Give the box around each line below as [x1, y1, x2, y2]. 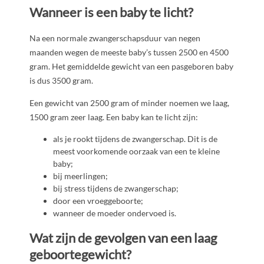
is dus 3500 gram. [29, 75, 93, 85]
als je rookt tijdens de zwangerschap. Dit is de [53, 133, 217, 144]
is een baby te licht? [82, 4, 193, 20]
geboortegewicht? [29, 246, 131, 263]
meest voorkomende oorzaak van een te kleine [53, 146, 220, 156]
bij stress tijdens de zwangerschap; [53, 183, 179, 193]
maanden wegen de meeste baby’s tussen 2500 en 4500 [29, 47, 229, 57]
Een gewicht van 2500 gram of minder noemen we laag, [29, 97, 229, 108]
